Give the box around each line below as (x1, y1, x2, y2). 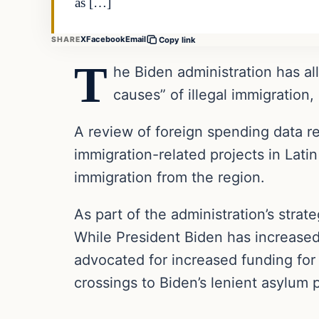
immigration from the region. (74, 168, 265, 186)
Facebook (86, 34, 126, 45)
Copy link (159, 34, 197, 45)
